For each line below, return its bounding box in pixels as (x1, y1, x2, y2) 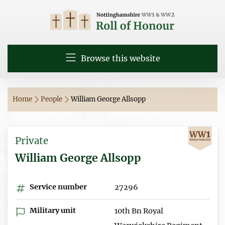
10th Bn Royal (115, 206, 163, 215)
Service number (28, 182, 87, 191)
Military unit (28, 205, 76, 215)
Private (15, 135, 48, 147)
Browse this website (78, 53, 160, 63)
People (41, 94, 64, 103)
